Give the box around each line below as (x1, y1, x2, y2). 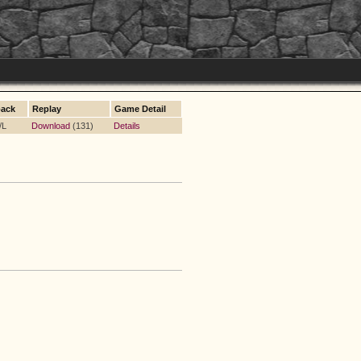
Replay (32, 104, 61, 114)
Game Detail (114, 104, 166, 114)
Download (31, 121, 70, 131)
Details (114, 121, 140, 131)
